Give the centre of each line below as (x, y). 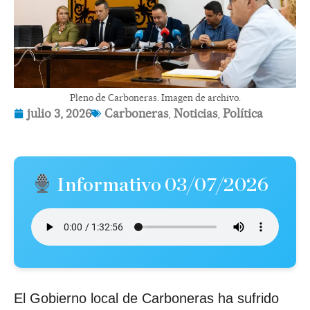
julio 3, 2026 (59, 113)
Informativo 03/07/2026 (161, 186)
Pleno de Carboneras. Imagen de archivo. (155, 98)
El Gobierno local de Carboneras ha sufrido (146, 298)
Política (243, 113)
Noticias (195, 113)
